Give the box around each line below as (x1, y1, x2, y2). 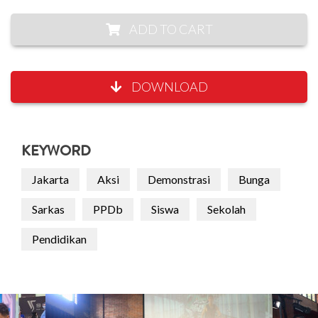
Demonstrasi (148, 172, 210, 186)
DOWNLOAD (128, 78, 208, 94)
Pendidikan (32, 231, 87, 246)
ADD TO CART (128, 21, 213, 37)
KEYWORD (21, 145, 91, 160)
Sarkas (32, 202, 65, 216)
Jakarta (32, 172, 69, 186)
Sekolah (207, 202, 246, 216)
